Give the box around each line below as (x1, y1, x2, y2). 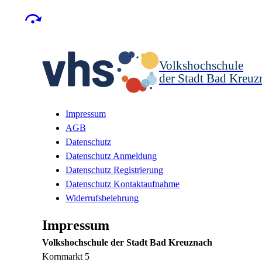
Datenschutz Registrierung (65, 165, 163, 175)
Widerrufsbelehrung (65, 193, 139, 203)
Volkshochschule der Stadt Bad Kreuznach (42, 237, 212, 247)
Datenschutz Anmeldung (65, 151, 157, 161)
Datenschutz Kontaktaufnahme (65, 179, 180, 189)
